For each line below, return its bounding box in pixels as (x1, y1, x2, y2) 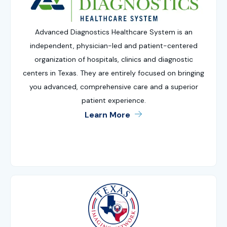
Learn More (85, 109, 131, 120)
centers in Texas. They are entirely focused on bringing (23, 68, 204, 78)
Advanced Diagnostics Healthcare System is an (34, 27, 193, 36)
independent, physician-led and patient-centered (29, 41, 198, 50)
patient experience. (81, 95, 146, 105)
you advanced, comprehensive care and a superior (29, 82, 198, 91)
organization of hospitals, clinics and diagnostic (34, 54, 193, 64)
